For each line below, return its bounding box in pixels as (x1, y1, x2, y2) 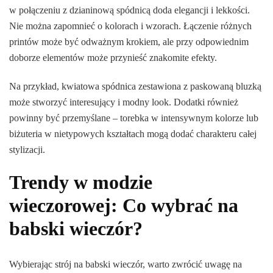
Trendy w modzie (9, 171, 152, 194)
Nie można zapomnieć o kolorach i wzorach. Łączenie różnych (9, 21, 252, 32)
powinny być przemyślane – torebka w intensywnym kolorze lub (9, 113, 258, 124)
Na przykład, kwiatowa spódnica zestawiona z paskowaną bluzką (9, 81, 261, 92)
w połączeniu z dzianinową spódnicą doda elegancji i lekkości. (9, 5, 250, 16)
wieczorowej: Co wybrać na (9, 194, 238, 217)
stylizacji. (9, 144, 45, 155)
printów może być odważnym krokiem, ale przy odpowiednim (9, 37, 249, 48)
